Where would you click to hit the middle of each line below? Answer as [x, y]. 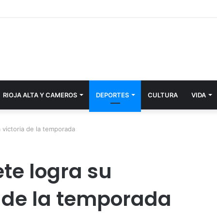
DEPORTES [112, 95]
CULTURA [163, 95]
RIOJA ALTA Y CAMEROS [40, 95]
